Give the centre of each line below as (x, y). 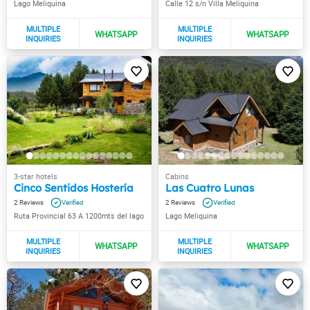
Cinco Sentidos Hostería (74, 188)
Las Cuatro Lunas (210, 188)
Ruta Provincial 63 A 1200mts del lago (79, 216)
